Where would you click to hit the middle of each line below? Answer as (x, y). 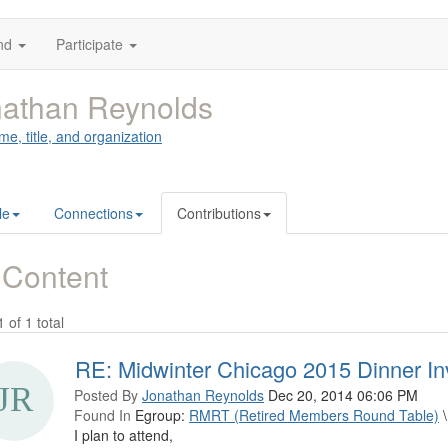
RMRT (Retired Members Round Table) (314, 415)
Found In (102, 415)
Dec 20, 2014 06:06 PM (343, 395)
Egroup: (160, 415)
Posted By (106, 395)
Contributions (219, 213)
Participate (89, 44)
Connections (93, 213)
